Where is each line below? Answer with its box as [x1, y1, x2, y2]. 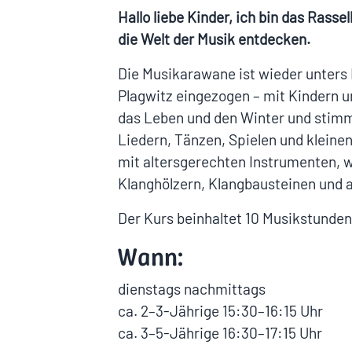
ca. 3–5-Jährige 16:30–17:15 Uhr [118, 323, 322, 342]
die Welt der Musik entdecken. [118, 29, 310, 48]
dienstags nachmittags [118, 279, 266, 298]
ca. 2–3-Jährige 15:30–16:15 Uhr [118, 301, 323, 320]
